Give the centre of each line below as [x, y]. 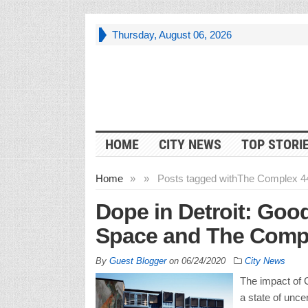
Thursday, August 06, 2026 [172, 35]
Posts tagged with [197, 178]
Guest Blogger [137, 261]
